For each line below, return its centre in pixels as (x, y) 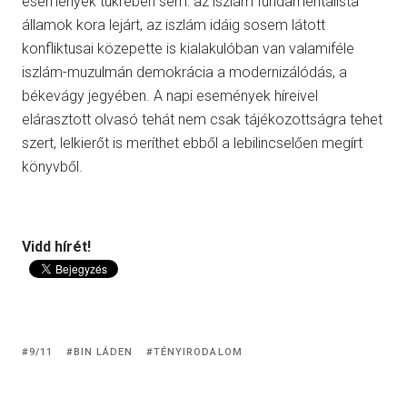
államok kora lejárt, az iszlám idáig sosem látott (174, 25)
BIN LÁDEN (103, 352)
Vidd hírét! (56, 247)
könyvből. (52, 167)
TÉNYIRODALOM (198, 352)
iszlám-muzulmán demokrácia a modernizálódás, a (184, 73)
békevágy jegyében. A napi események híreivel (170, 96)
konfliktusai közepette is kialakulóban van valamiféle (188, 49)
